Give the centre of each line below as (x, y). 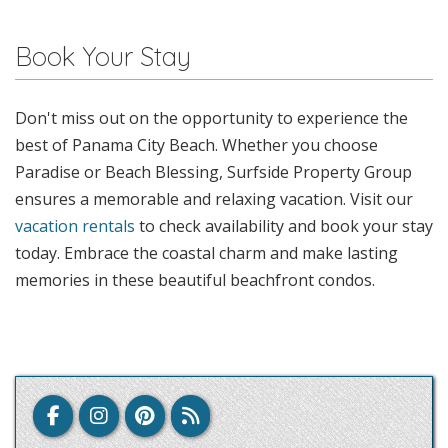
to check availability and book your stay (284, 225)
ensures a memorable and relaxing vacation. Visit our (214, 198)
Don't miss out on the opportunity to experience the (211, 117)
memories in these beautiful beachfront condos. (195, 279)
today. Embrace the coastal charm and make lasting (206, 252)
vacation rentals (75, 225)
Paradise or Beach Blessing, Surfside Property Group (213, 171)
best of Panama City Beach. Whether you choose (196, 144)
